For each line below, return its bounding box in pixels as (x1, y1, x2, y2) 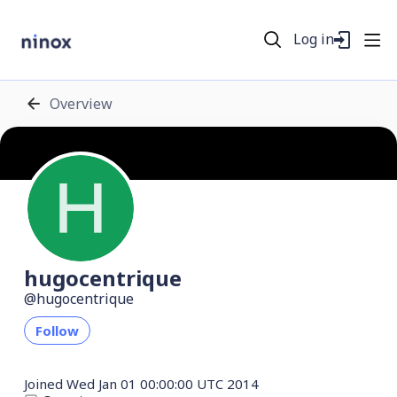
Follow (35, 322, 79, 339)
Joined (24, 375, 63, 393)
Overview (50, 93, 113, 113)
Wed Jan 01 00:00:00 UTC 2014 (63, 375, 259, 393)
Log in (293, 29, 335, 49)
